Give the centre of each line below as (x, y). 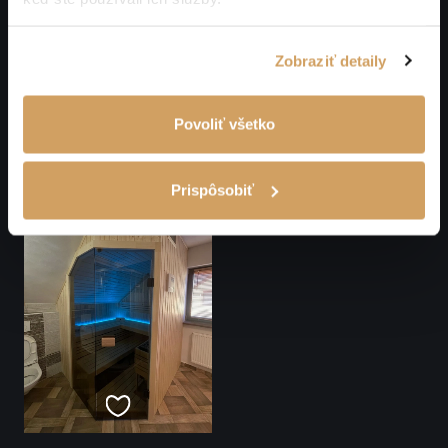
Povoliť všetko (224, 124)
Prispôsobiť (213, 189)
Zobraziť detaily (330, 60)
